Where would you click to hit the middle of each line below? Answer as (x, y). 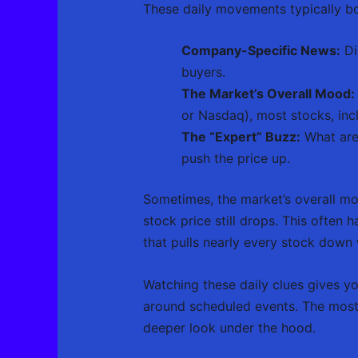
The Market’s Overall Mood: (268, 94)
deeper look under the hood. (229, 328)
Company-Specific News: (261, 51)
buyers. (203, 72)
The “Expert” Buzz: (241, 137)
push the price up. (235, 159)
